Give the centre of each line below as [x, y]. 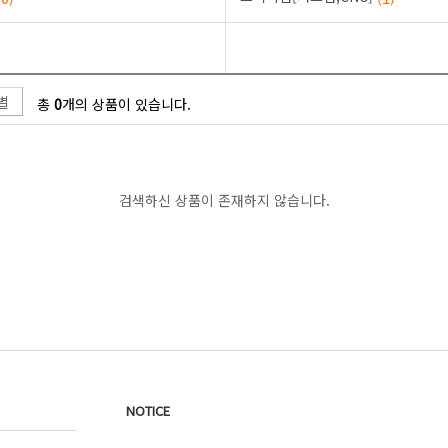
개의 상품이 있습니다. [126, 104]
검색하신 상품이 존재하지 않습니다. [224, 200]
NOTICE [148, 410]
